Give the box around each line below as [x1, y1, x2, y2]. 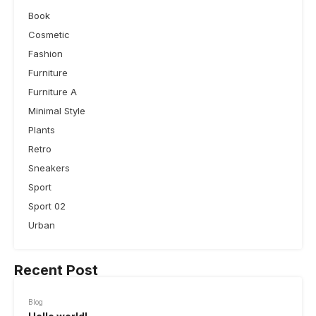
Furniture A [28, 85, 77, 97]
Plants [28, 123, 55, 135]
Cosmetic [28, 28, 70, 40]
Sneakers [28, 162, 70, 174]
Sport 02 [28, 200, 66, 212]
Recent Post [14, 261, 98, 279]
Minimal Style [28, 104, 85, 116]
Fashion [28, 47, 63, 59]
